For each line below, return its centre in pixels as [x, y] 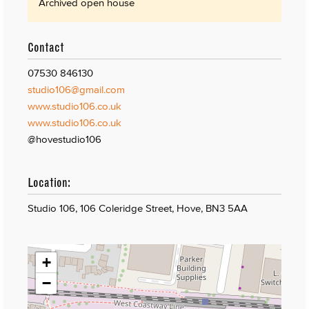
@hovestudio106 [64, 139]
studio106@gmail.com [76, 89]
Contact [46, 47]
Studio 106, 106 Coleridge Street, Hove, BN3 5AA [138, 208]
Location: [49, 182]
